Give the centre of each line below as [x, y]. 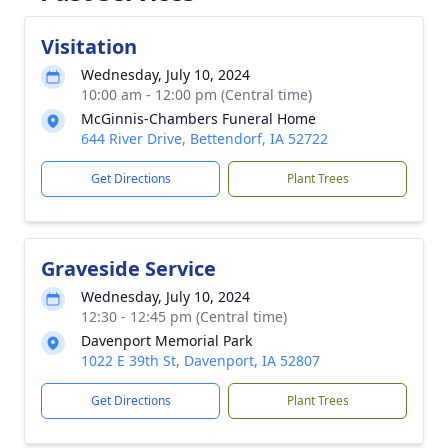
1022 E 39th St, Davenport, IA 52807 [200, 360]
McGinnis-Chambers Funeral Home [198, 118]
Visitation [89, 46]
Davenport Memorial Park [166, 340]
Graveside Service [128, 268]
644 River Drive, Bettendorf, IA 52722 [204, 138]
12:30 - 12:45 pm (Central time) [184, 316]
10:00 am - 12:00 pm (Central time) [196, 94]
